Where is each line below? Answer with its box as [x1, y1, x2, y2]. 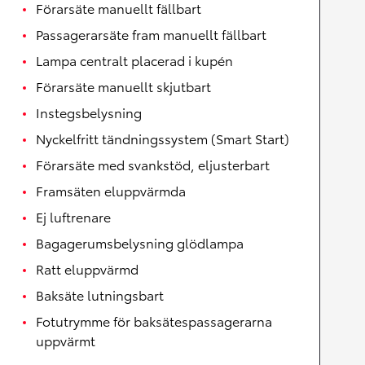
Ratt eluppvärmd [36, 259, 139, 279]
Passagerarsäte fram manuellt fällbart [36, 24, 266, 44]
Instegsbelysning [36, 103, 142, 122]
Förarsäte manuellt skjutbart [36, 77, 211, 96]
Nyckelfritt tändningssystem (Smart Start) [36, 129, 289, 148]
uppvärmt [36, 331, 95, 350]
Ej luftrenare [36, 207, 111, 226]
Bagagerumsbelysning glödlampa [36, 233, 244, 253]
